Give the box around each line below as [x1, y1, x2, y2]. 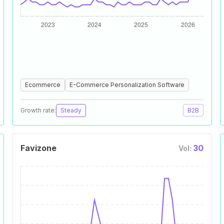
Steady [60, 106, 81, 114]
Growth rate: [20, 106, 56, 114]
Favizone [20, 143, 56, 153]
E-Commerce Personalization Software [69, 81, 184, 88]
